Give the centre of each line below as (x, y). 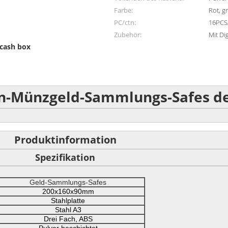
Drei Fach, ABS (68, 219)
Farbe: (123, 10)
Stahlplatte (68, 201)
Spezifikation (65, 157)
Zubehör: (128, 35)
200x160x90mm (68, 191)
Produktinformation (65, 140)
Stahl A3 (68, 210)
